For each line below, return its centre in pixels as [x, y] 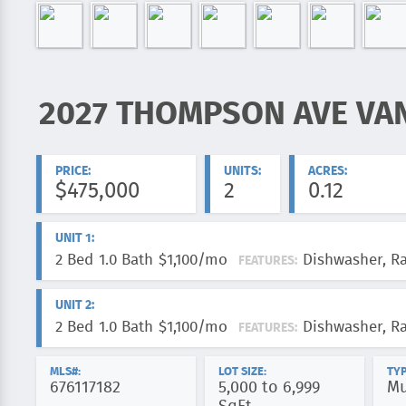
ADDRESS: [55, 121]
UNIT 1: [75, 238]
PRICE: [73, 171]
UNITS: [242, 171]
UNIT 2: [75, 305]
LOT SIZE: [242, 372]
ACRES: [328, 171]
